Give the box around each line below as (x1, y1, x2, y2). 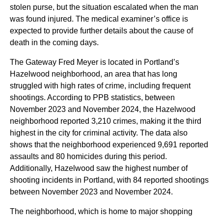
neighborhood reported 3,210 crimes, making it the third (10, 117, 201, 126)
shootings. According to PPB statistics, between (10, 93, 175, 102)
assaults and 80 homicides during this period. (10, 152, 167, 161)
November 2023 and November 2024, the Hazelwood (10, 105, 195, 114)
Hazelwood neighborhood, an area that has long (10, 70, 177, 79)
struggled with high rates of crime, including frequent (10, 82, 191, 90)
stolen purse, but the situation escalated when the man (10, 3, 198, 12)
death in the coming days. (10, 38, 99, 47)
